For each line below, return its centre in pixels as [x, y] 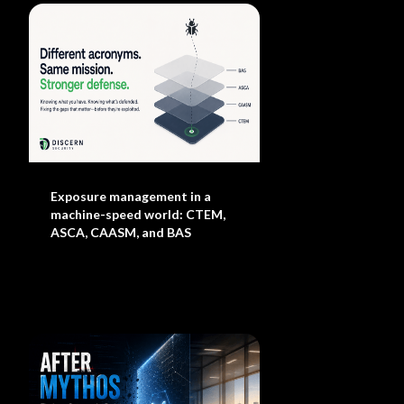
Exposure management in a [131, 196]
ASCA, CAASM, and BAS [121, 232]
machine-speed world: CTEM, [138, 214]
